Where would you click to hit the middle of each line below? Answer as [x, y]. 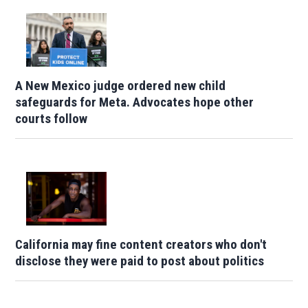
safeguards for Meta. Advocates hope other [135, 102]
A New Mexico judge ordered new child [121, 86]
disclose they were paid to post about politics [140, 261]
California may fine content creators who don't [141, 245]
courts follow [52, 119]
